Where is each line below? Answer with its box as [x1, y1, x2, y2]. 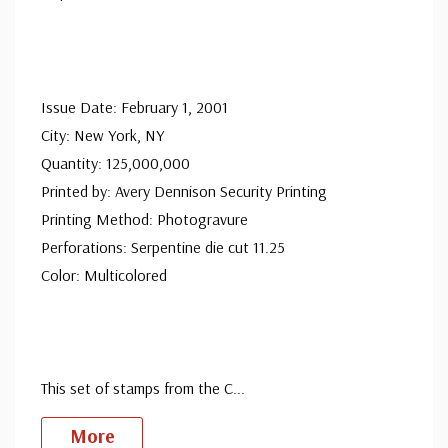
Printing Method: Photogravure [41, 209, 248, 229]
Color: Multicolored [41, 265, 167, 285]
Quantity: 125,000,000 [41, 153, 190, 173]
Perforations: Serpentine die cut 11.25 [41, 237, 285, 257]
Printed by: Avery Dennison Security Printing [41, 181, 327, 201]
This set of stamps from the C [41, 378, 233, 398]
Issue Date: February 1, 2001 [41, 97, 228, 117]
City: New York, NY [41, 125, 164, 145]
